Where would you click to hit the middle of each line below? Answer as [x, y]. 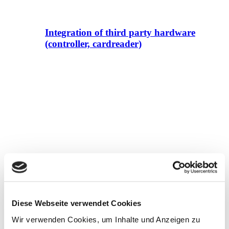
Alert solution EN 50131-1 [100, 195]
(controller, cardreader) [93, 44]
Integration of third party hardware [120, 33]
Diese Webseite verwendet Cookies [76, 203]
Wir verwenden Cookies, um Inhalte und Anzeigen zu [106, 219]
